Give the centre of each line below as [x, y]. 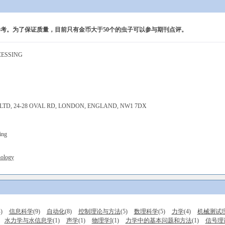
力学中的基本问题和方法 [158, 220]
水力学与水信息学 [28, 220]
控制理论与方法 [99, 211]
